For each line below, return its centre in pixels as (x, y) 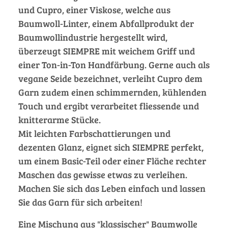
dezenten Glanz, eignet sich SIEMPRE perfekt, (111, 147)
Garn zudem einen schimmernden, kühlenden (112, 92)
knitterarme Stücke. (60, 119)
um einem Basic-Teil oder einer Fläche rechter (112, 161)
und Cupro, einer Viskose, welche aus (94, 9)
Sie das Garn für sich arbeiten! (80, 202)
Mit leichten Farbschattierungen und (94, 133)
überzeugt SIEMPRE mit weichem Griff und (107, 51)
